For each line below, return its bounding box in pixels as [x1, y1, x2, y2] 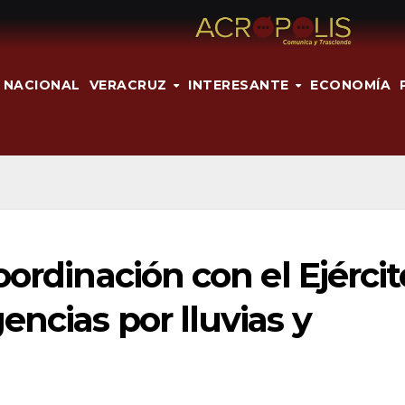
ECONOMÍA [310, 76, 391, 93]
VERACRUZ [89, 76, 171, 93]
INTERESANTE [188, 76, 294, 93]
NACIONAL [3, 76, 80, 93]
